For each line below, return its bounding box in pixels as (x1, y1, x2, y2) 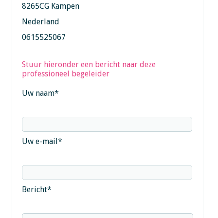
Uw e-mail (21, 136, 58, 146)
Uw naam (21, 88, 54, 98)
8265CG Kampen (21, 1, 79, 11)
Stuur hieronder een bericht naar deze (21, 59, 156, 69)
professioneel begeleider (21, 69, 109, 78)
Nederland (21, 17, 59, 26)
